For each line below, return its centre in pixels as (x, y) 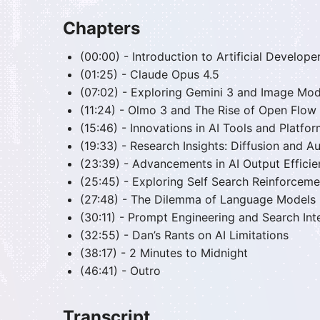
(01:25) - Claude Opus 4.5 (150, 75)
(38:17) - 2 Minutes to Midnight (164, 253)
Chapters (101, 29)
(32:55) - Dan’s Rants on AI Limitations (184, 235)
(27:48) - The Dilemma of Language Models (198, 200)
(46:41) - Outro (120, 271)
